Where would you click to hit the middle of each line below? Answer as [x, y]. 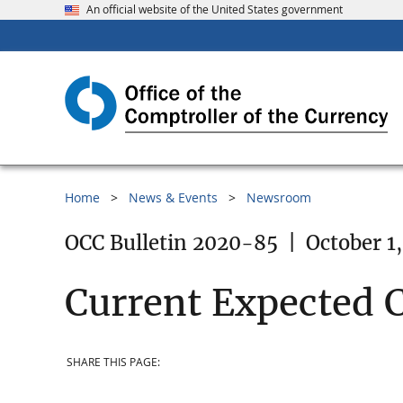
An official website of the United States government [215, 9]
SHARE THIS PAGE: [113, 362]
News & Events [173, 198]
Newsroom [279, 198]
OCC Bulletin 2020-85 [171, 243]
